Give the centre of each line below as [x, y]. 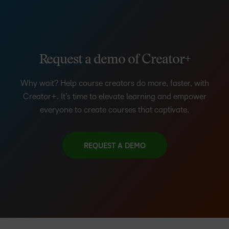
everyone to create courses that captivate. [114, 110]
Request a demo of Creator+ [114, 61]
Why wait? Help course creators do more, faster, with [114, 83]
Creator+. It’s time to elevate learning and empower [114, 97]
